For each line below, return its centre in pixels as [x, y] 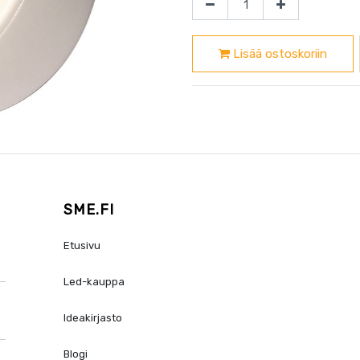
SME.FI [89, 210]
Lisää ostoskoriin [278, 53]
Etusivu [82, 246]
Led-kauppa [94, 282]
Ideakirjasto [93, 318]
